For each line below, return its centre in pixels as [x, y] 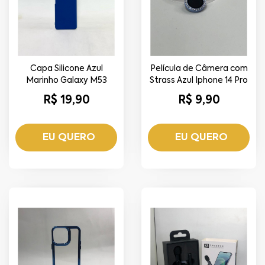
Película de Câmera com [199, 69]
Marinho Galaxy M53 [66, 81]
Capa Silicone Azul [66, 69]
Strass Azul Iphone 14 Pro [199, 81]
